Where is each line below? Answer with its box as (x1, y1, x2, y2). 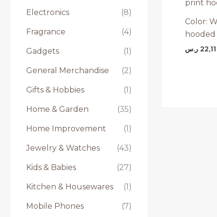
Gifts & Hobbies (26, 85, 84, 95)
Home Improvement (26, 124, 106, 134)
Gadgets (26, 46, 59, 56)
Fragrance (26, 27, 65, 37)
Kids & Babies (26, 163, 76, 172)
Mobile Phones (26, 201, 84, 211)
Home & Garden (26, 105, 89, 114)
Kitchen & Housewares (26, 182, 113, 192)
